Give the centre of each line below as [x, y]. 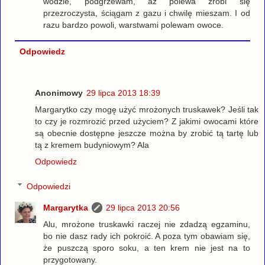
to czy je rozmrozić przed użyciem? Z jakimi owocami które [147, 121]
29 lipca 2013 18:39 [123, 93]
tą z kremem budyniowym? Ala [92, 145]
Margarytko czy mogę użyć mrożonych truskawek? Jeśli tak [147, 109]
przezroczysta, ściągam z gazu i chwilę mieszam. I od [147, 13]
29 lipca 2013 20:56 [143, 207]
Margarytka [66, 207]
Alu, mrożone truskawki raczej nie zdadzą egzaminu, [147, 224]
